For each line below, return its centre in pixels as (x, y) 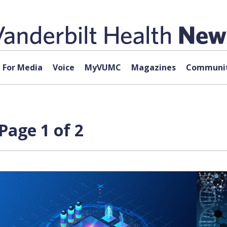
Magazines (153, 67)
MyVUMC (103, 67)
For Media (22, 67)
